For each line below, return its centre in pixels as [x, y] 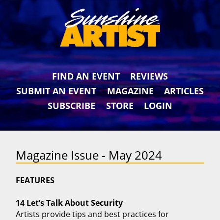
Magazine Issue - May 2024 [89, 155]
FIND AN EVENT [86, 76]
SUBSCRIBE [71, 105]
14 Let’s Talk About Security [69, 203]
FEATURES [35, 180]
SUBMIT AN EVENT [56, 91]
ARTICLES [184, 91]
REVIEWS [149, 76]
